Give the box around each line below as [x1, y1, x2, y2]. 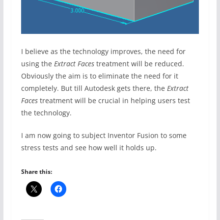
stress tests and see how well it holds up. [21, 143, 157, 153]
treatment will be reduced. [94, 59, 184, 69]
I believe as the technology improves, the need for [21, 47, 186, 56]
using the [21, 59, 54, 69]
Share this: [21, 167, 52, 176]
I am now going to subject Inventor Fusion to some [21, 131, 187, 140]
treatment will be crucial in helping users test [37, 96, 190, 106]
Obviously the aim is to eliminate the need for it [21, 71, 178, 81]
